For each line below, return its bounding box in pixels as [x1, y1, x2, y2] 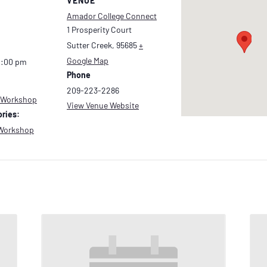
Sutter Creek [67, 40, 112, 51]
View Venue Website [67, 100, 139, 111]
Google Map [67, 55, 108, 66]
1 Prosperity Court [67, 24, 132, 35]
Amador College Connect [67, 11, 157, 21]
